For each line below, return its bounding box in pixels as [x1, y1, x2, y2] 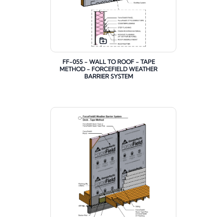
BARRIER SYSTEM [84, 73, 133, 80]
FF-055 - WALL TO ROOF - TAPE [62, 58, 155, 66]
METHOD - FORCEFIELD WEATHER [60, 65, 157, 73]
